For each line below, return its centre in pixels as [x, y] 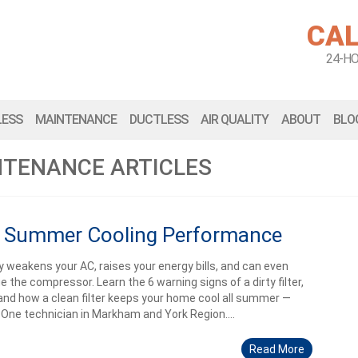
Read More [276, 349]
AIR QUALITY [235, 119]
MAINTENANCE [76, 119]
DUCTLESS [159, 119]
